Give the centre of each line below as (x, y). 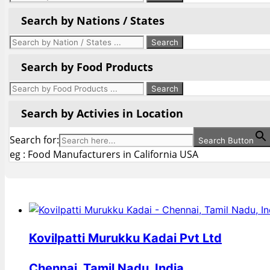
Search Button (226, 141)
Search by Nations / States (93, 21)
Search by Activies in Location (102, 114)
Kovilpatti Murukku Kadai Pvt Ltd (125, 238)
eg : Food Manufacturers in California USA (104, 155)
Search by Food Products (87, 67)
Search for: (34, 140)
